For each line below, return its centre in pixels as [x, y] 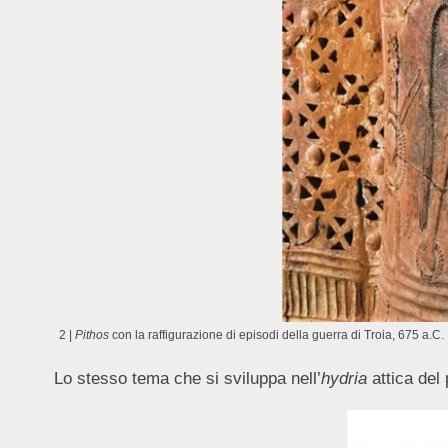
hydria [343, 378]
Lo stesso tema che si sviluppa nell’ [187, 378]
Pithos [91, 334]
